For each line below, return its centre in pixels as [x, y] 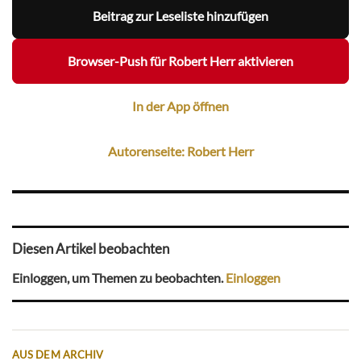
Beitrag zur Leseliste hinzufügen [180, 16]
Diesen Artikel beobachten [91, 249]
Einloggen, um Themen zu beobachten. [119, 278]
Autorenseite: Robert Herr [180, 151]
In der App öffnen [180, 106]
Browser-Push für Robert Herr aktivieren [180, 61]
